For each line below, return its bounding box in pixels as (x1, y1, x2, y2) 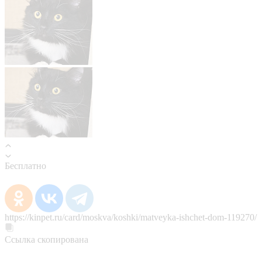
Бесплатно (5, 160, 46, 171)
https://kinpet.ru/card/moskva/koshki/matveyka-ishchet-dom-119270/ (5, 212, 257, 222)
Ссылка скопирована (5, 234, 88, 244)
